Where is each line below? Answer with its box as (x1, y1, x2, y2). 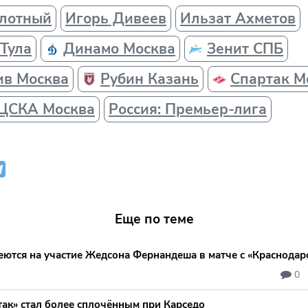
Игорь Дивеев (65, 8, 166, 28)
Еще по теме (114, 210, 194, 228)
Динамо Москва (63, 38, 175, 58)
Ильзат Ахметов (180, 8, 296, 28)
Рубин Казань (100, 69, 199, 89)
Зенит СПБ (207, 38, 283, 58)
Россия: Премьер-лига (109, 99, 267, 119)
